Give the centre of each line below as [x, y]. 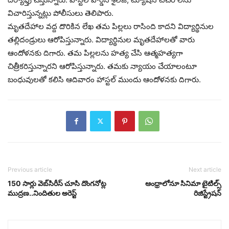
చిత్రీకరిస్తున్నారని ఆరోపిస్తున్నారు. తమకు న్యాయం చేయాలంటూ [102, 66]
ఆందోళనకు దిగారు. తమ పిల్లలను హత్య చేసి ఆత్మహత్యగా [95, 53]
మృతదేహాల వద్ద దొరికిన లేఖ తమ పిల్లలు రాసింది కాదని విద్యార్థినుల [111, 26]
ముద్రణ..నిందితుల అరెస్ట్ [42, 193]
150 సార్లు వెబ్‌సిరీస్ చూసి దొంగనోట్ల [57, 183]
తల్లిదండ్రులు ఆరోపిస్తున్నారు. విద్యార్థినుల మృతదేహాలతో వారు [101, 39]
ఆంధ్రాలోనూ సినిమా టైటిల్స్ [183, 183]
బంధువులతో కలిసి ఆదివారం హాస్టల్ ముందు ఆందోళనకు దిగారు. [104, 79]
